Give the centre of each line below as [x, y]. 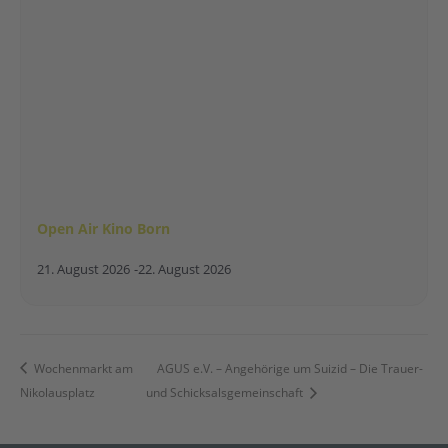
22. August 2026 [184, 270]
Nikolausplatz [57, 392]
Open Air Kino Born [103, 229]
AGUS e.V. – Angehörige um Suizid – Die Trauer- [290, 368]
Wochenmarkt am [82, 368]
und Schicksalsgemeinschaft [226, 392]
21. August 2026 [83, 270]
